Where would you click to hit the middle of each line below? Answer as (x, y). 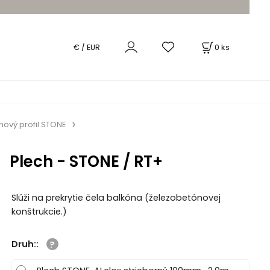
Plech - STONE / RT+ (86, 161)
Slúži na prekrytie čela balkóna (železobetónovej (116, 198)
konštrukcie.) (39, 212)
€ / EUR (86, 48)
